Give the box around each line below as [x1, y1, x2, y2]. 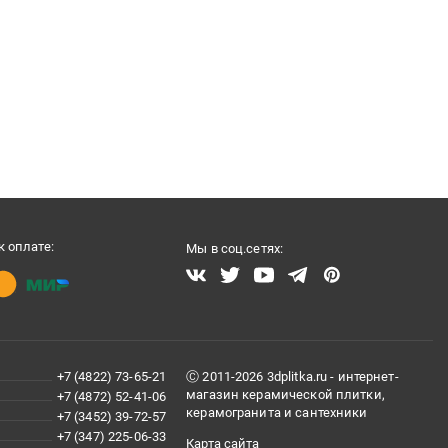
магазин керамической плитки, [186, 387, 385, 403]
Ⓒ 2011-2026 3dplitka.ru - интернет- [186, 369, 399, 385]
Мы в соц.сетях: [186, 240, 284, 256]
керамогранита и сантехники [186, 405, 368, 421]
